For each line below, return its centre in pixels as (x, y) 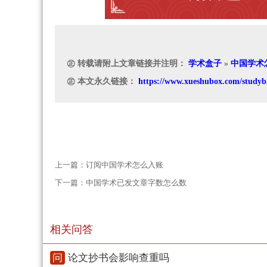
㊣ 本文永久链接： (103, 82)
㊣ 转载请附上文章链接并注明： (128, 64)
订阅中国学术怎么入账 (125, 165)
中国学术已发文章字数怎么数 (136, 183)
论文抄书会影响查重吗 (119, 258)
